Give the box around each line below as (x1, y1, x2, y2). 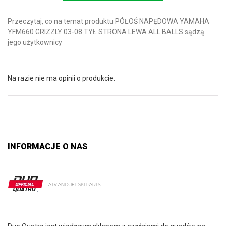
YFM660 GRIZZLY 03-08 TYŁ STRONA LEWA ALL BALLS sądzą (8, 28, 204, 36)
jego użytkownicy (8, 38, 62, 46)
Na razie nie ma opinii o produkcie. (8, 74, 115, 82)
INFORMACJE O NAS (8, 141, 87, 151)
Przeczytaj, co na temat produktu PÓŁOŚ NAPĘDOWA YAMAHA (8, 17, 209, 25)
